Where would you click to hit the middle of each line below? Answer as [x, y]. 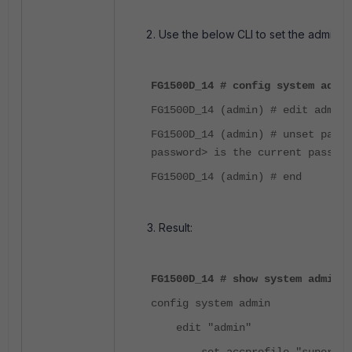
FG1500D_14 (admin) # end [226, 177]
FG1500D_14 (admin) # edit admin [248, 110]
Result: [176, 227]
